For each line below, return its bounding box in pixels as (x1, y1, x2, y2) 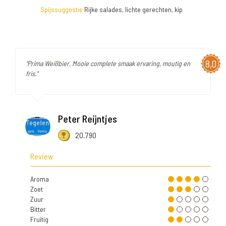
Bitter (30, 204, 46, 213)
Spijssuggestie (40, 5, 83, 14)
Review (30, 151, 53, 161)
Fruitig (30, 214, 48, 223)
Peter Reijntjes (58, 112, 117, 125)
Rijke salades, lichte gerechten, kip (83, 5, 183, 14)
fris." (26, 69, 38, 78)
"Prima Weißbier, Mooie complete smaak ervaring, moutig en (26, 59, 190, 68)
